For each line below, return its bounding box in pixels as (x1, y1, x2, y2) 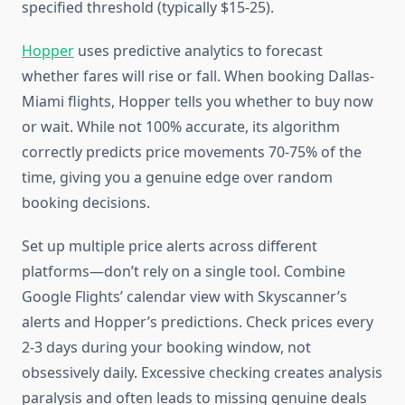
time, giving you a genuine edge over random (22, 167, 333, 188)
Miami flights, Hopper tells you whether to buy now (22, 91, 373, 112)
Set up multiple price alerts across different (22, 236, 317, 257)
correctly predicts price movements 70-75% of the (22, 142, 362, 163)
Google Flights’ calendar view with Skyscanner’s (22, 287, 347, 307)
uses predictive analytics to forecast (74, 41, 323, 61)
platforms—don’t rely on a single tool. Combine (22, 261, 345, 282)
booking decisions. (22, 193, 150, 213)
